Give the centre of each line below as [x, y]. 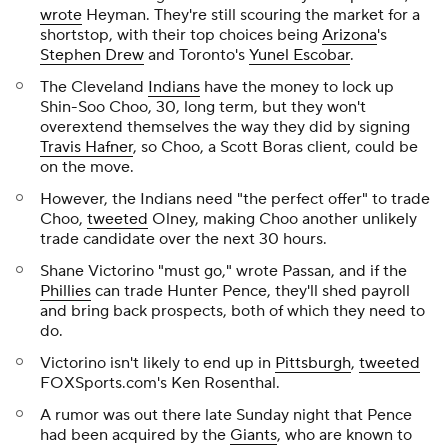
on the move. [87, 167]
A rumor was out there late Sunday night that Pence [226, 415]
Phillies [65, 291]
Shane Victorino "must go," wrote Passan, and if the [223, 271]
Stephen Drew [92, 55]
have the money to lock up [297, 87]
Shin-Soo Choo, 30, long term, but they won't [203, 107]
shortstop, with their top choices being [181, 35]
